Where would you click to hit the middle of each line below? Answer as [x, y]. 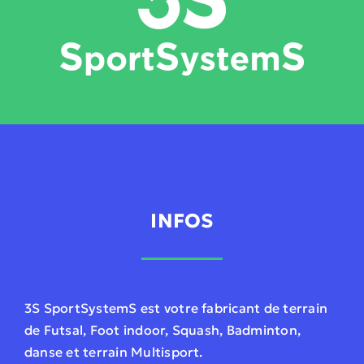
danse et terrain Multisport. [113, 351]
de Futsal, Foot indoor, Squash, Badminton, [162, 329]
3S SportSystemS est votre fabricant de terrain [176, 308]
